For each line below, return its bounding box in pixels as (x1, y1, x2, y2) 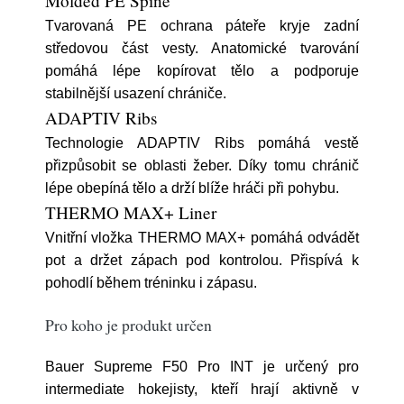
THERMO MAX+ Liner (45, 201, 216, 224)
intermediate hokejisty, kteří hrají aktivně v (45, 381, 359, 397)
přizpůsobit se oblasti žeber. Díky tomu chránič (45, 158, 359, 173)
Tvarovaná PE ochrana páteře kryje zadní (45, 18, 359, 33)
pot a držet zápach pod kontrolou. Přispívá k (45, 252, 359, 268)
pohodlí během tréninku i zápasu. (45, 275, 257, 290)
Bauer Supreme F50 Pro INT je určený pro (45, 359, 359, 374)
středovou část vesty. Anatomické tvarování (45, 41, 359, 56)
